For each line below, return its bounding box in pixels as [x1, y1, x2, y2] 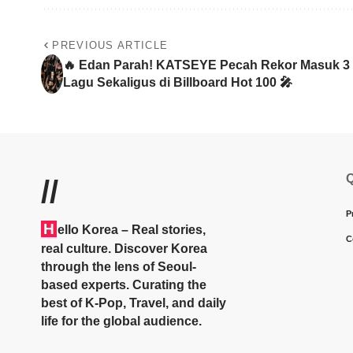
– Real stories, [118, 223, 206, 237]
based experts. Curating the [41, 278, 206, 292]
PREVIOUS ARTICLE [52, 39, 169, 52]
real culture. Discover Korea [41, 242, 207, 256]
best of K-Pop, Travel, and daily [41, 296, 226, 310]
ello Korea [58, 223, 118, 237]
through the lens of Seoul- [41, 260, 196, 274]
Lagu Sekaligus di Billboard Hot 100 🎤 [63, 76, 293, 90]
